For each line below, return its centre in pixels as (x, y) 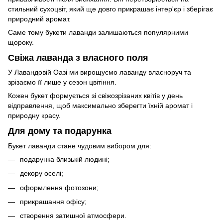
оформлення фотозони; (59, 187)
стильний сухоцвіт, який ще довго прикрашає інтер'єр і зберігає (111, 9)
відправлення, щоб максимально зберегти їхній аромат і (100, 106)
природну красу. (34, 116)
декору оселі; (42, 173)
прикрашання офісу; (53, 202)
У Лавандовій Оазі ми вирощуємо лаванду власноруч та (100, 72)
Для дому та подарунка (60, 131)
